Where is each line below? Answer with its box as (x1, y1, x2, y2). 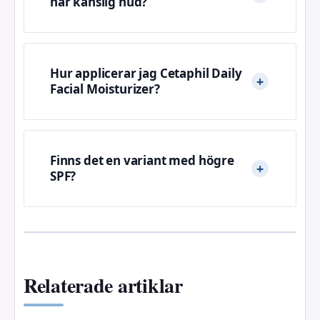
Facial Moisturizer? (50, 80, 160, 97)
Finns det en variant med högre (50, 151, 234, 169)
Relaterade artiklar (24, 270, 183, 300)
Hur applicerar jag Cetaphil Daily (50, 64, 242, 81)
